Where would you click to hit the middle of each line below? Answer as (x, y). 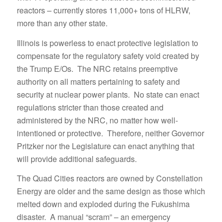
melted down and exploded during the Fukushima (103, 204)
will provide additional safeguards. (77, 159)
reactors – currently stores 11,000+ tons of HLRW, (103, 10)
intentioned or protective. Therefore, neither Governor (110, 133)
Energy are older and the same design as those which (111, 191)
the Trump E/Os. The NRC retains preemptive (97, 68)
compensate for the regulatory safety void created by (108, 55)
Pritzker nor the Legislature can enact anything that (105, 146)
